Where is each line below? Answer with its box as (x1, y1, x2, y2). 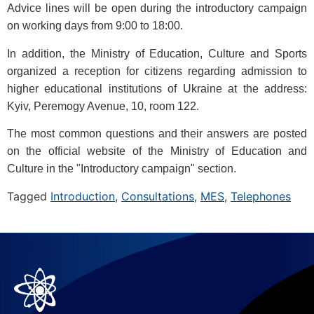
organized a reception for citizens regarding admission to (7, 64, 307, 77)
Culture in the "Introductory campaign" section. (7, 163, 236, 175)
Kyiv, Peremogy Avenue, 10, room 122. (7, 100, 199, 112)
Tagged (7, 189, 50, 203)
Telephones (231, 189, 291, 203)
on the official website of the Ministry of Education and (7, 145, 307, 158)
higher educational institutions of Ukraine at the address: (7, 82, 307, 95)
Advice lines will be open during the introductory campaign (7, 2, 307, 15)
